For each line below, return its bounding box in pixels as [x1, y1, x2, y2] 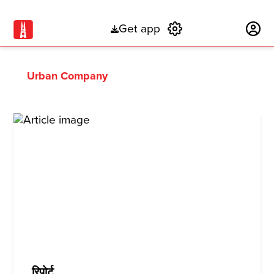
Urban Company [27, 69, 108, 83]
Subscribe [189, 22, 240, 36]
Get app [118, 22, 160, 36]
